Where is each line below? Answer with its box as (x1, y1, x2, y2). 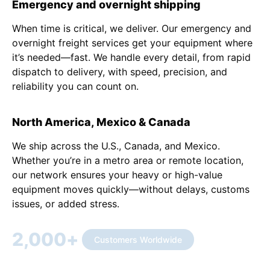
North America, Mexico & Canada (12, 115, 190, 128)
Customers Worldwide (94, 234, 182, 245)
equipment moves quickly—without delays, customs (12, 183, 250, 196)
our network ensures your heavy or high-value (12, 169, 222, 181)
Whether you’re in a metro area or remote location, (12, 154, 243, 167)
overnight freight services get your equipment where (12, 37, 253, 49)
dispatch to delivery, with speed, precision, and (12, 66, 227, 78)
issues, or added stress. (12, 198, 119, 210)
